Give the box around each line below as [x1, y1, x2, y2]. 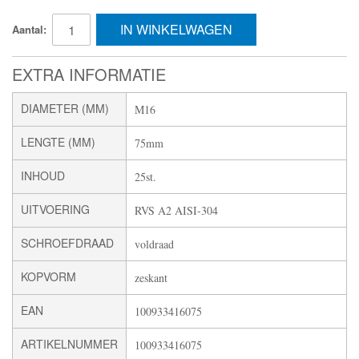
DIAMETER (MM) [21, 100, 109, 117]
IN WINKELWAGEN [120, 20, 232, 39]
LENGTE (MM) [21, 134, 95, 151]
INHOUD [21, 167, 65, 184]
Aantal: [12, 22, 46, 38]
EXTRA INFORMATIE [12, 63, 166, 87]
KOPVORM [21, 268, 76, 285]
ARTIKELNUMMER [21, 336, 118, 353]
